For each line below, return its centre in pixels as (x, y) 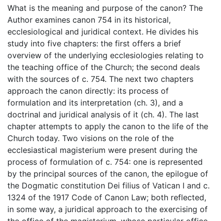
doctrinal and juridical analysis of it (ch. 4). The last (103, 114)
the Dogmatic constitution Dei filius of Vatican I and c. (109, 185)
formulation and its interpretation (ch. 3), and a (95, 102)
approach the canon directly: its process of (88, 91)
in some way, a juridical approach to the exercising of (108, 209)
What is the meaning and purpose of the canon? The (105, 8)
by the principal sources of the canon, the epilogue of (108, 173)
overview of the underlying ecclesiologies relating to (106, 55)
